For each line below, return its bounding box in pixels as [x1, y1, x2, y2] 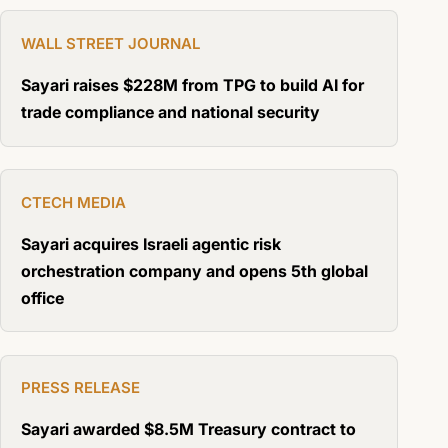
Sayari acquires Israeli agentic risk [20, 233, 281, 254]
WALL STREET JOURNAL [20, 33, 200, 53]
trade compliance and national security [20, 101, 320, 122]
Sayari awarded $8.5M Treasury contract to [20, 419, 356, 440]
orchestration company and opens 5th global [20, 260, 368, 281]
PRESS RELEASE [20, 378, 140, 398]
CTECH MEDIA [20, 192, 126, 212]
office [20, 287, 64, 308]
